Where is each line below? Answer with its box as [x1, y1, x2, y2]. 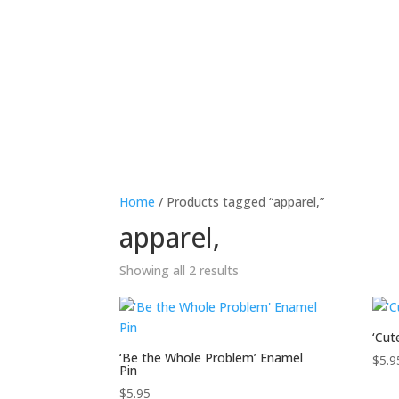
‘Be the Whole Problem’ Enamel [119, 349, 304, 366]
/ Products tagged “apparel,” [155, 193, 325, 210]
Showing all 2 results [119, 262, 240, 279]
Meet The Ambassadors [223, 25, 362, 43]
